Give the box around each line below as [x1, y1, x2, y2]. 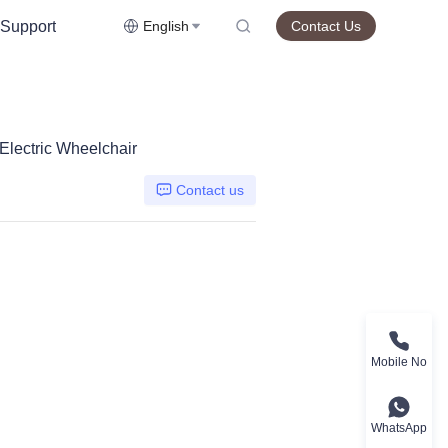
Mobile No [371, 354, 427, 369]
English [143, 18, 189, 34]
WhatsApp [371, 420, 427, 435]
